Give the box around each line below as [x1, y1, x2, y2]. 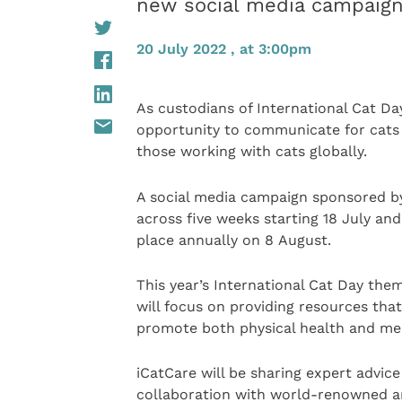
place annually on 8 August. [135, 231, 331, 249]
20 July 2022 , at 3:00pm [135, 40, 311, 58]
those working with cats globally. [135, 143, 367, 161]
